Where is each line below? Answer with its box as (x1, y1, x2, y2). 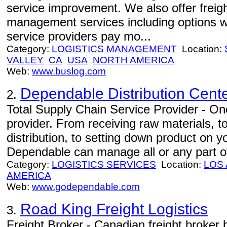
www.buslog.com (32, 66, 106, 77)
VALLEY (7, 55, 44, 65)
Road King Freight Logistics (20, 201, 208, 217)
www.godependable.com (32, 181, 140, 192)
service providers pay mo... (7, 29, 151, 43)
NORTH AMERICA (93, 55, 174, 65)
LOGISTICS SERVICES (52, 159, 156, 170)
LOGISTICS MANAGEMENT (52, 44, 177, 54)
